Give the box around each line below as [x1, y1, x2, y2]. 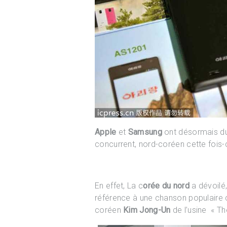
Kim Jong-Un [121, 205, 171, 215]
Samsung [128, 127, 162, 137]
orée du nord [143, 180, 190, 191]
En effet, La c [95, 180, 143, 191]
